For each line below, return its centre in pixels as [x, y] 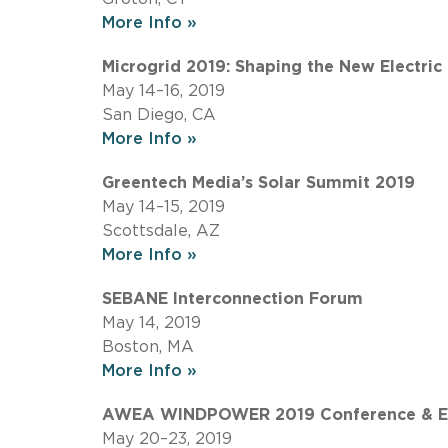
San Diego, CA [159, 114]
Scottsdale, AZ [161, 230]
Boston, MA [148, 346]
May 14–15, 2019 [163, 206]
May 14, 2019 [151, 322]
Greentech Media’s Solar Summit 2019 [258, 182]
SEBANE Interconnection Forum [232, 298]
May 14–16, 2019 [163, 90]
